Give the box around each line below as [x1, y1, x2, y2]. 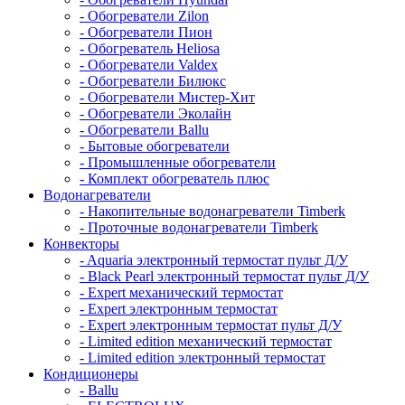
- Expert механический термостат [80, 284, 283, 300]
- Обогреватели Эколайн [80, 105, 231, 121]
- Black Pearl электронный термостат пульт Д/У [80, 268, 369, 284]
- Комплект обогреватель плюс [80, 170, 269, 186]
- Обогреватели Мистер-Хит [80, 89, 255, 105]
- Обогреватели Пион [80, 24, 212, 40]
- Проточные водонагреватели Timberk [80, 219, 318, 235]
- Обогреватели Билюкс [80, 72, 226, 89]
